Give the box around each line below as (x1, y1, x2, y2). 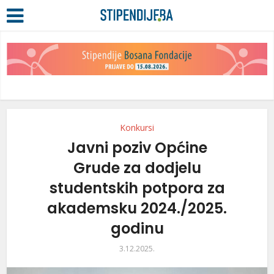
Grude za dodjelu (73, 158, 201, 179)
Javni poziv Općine (67, 138, 207, 158)
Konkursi (120, 122, 154, 134)
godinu (110, 218, 164, 239)
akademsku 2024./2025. (47, 198, 227, 219)
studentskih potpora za (49, 178, 225, 199)
